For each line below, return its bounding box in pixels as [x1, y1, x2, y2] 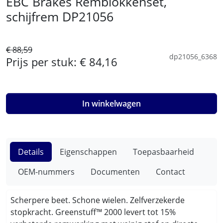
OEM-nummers [18, 166, 75, 177]
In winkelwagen [82, 98, 141, 109]
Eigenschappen [60, 146, 117, 157]
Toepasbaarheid [133, 146, 194, 157]
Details [18, 146, 44, 157]
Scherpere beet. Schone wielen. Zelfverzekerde [10, 195, 185, 206]
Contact [156, 166, 185, 177]
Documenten [91, 166, 140, 177]
